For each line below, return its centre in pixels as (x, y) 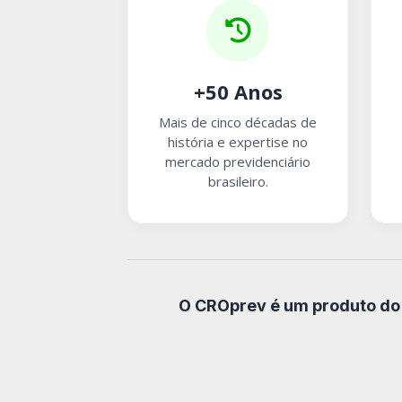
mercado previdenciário (238, 161)
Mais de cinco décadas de (238, 122)
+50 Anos (238, 91)
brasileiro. (238, 181)
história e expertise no (238, 141)
